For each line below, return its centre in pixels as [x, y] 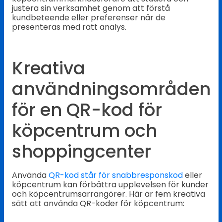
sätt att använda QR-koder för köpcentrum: [98, 204]
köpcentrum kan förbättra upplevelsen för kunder [110, 185]
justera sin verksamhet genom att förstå [91, 8]
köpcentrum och [84, 130]
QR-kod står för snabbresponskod [115, 175]
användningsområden [111, 89]
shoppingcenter [81, 151]
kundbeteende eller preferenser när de [88, 18]
